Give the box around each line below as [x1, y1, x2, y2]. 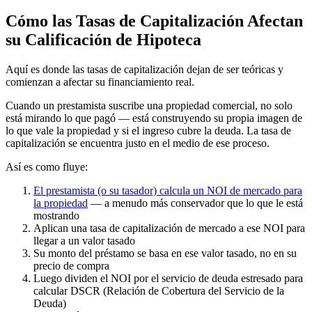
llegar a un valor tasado [33, 235, 135, 247]
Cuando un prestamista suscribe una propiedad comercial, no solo [6, 100, 292, 112]
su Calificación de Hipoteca [6, 31, 201, 49]
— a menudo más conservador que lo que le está [88, 197, 303, 210]
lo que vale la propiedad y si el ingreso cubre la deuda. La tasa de [6, 125, 291, 137]
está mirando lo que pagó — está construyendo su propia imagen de [6, 112, 302, 125]
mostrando [33, 210, 79, 222]
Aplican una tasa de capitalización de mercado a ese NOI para [33, 222, 305, 235]
